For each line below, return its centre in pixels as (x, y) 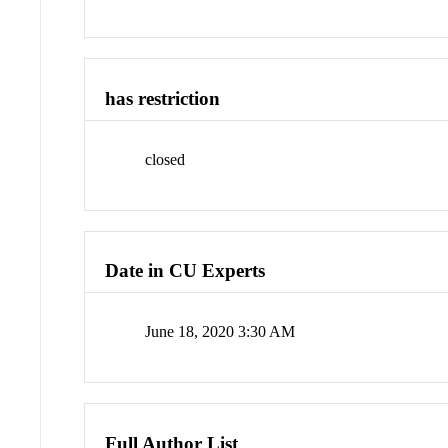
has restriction (163, 99)
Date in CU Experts (185, 271)
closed (165, 159)
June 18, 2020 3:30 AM (220, 332)
